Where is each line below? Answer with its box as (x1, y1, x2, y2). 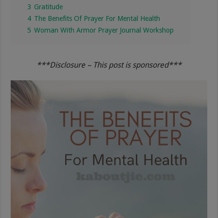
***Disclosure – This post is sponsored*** (36, 60, 182, 70)
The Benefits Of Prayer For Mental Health (34, 14, 161, 22)
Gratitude (34, 2, 63, 11)
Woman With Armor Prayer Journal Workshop (34, 26, 174, 34)
